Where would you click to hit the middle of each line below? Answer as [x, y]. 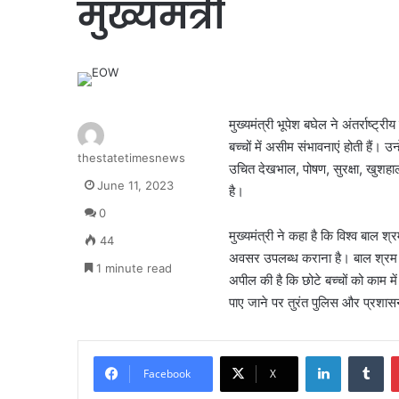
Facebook [167, 373]
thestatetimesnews [131, 157]
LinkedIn [363, 355]
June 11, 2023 [135, 185]
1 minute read [132, 268]
